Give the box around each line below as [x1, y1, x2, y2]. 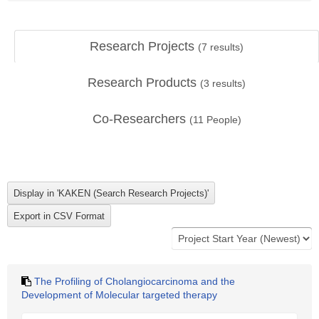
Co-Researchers [92, 112, 189, 126]
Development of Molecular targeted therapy [21, 289, 217, 300]
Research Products [88, 75, 200, 90]
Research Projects [90, 39, 198, 53]
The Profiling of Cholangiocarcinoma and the [34, 276, 235, 287]
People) [203, 114, 241, 125]
